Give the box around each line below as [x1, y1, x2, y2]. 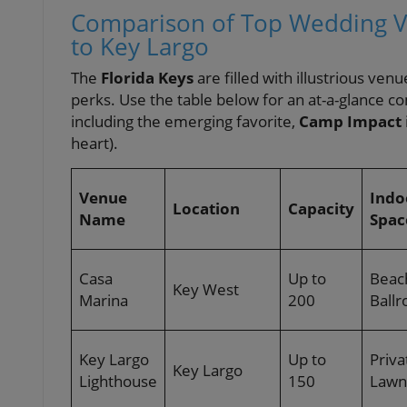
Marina [79, 290, 128, 312]
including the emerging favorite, [71, 111, 299, 133]
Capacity [288, 198, 354, 220]
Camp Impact [299, 111, 402, 133]
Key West [173, 279, 239, 301]
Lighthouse [79, 371, 157, 392]
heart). [71, 133, 118, 154]
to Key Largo [71, 30, 209, 64]
